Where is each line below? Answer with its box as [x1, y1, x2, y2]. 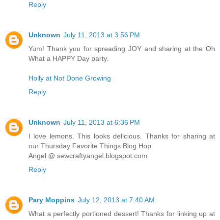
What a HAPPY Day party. [28, 54, 109, 62]
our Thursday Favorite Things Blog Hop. [28, 141, 153, 150]
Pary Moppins [28, 195, 75, 204]
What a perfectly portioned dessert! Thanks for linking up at [28, 209, 215, 218]
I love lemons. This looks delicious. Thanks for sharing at [28, 132, 215, 140]
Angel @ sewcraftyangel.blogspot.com [28, 151, 147, 160]
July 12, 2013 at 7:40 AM [78, 195, 155, 204]
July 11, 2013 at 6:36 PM [63, 118, 140, 126]
